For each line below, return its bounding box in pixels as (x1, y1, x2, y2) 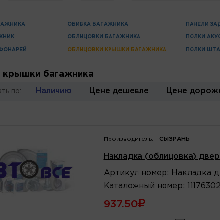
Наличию (35, 87, 72, 95)
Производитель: (103, 136, 153, 142)
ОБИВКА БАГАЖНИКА (67, 22, 128, 27)
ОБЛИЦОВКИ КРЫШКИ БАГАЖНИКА (67, 47, 166, 52)
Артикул (103, 169, 139, 177)
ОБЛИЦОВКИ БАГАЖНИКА (67, 34, 140, 39)
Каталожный (103, 182, 155, 190)
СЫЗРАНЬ (159, 136, 190, 142)
